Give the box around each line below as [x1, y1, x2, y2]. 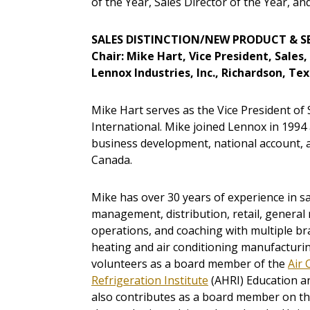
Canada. [91, 152, 132, 168]
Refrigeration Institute [91, 273, 208, 289]
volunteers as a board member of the [91, 256, 288, 272]
